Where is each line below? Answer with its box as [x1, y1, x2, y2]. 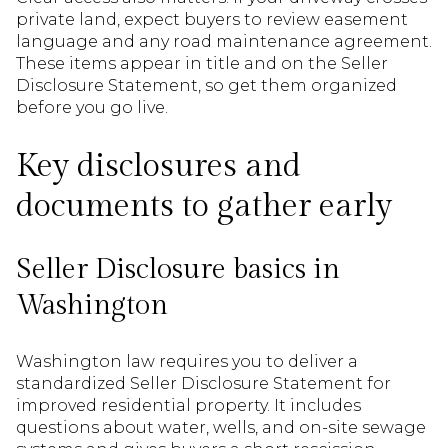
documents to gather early [16, 186, 392, 225]
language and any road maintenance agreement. [16, 31, 432, 51]
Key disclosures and [16, 146, 301, 185]
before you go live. [16, 97, 168, 117]
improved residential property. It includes [16, 395, 361, 415]
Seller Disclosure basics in [16, 253, 340, 287]
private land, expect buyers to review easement [16, 9, 408, 29]
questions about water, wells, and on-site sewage [16, 417, 426, 437]
